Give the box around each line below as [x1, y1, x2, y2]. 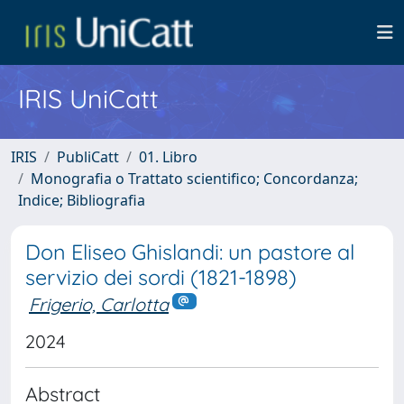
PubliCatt [57, 147, 119, 167]
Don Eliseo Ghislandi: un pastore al [25, 239, 354, 265]
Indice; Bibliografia [18, 190, 145, 210]
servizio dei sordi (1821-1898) [25, 264, 297, 290]
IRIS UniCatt [18, 82, 159, 115]
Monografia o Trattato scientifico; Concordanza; [31, 169, 358, 188]
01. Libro [139, 147, 197, 167]
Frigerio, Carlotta [29, 293, 169, 316]
